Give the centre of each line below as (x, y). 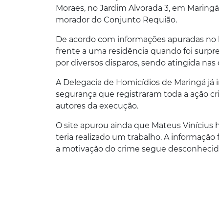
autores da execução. (98, 106)
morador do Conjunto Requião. (116, 20)
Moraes (70, 8)
